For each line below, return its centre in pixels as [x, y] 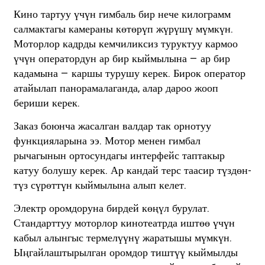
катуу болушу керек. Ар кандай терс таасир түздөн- [132, 170]
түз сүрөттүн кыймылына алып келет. [100, 185]
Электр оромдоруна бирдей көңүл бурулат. [111, 208]
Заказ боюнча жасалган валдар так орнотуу [112, 126]
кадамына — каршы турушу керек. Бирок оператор [129, 73]
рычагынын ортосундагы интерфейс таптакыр [119, 156]
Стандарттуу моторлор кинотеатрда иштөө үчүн [124, 223]
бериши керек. [46, 103]
